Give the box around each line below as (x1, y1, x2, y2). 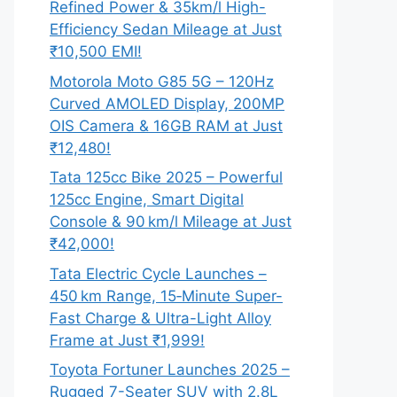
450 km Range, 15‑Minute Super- (50, 286, 283, 305)
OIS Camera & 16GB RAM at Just (50, 116, 283, 135)
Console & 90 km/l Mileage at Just (50, 213, 292, 230)
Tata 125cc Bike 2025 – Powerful (50, 168, 283, 186)
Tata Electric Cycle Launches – (50, 264, 267, 283)
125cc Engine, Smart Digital (50, 191, 244, 208)
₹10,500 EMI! (50, 43, 142, 60)
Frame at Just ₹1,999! (50, 331, 205, 349)
